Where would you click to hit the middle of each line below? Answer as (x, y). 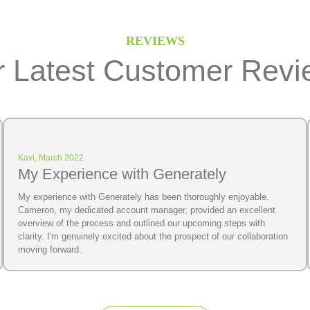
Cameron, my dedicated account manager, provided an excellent (147, 210)
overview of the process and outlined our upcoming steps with (142, 223)
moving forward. (50, 249)
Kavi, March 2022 (51, 157)
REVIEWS (155, 40)
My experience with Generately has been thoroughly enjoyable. (144, 197)
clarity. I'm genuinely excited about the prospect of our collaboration (153, 236)
